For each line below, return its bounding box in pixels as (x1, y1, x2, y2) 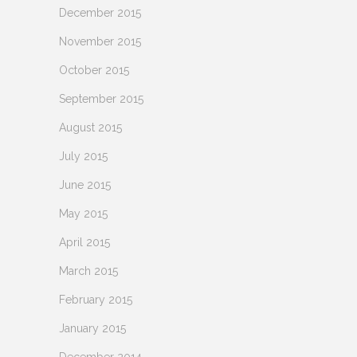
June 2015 (59, 178, 111, 191)
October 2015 (59, 63, 129, 76)
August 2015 (59, 120, 122, 134)
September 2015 (59, 92, 143, 105)
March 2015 (59, 264, 118, 277)
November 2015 (59, 34, 141, 48)
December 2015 (59, 6, 141, 19)
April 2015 (59, 235, 110, 249)
